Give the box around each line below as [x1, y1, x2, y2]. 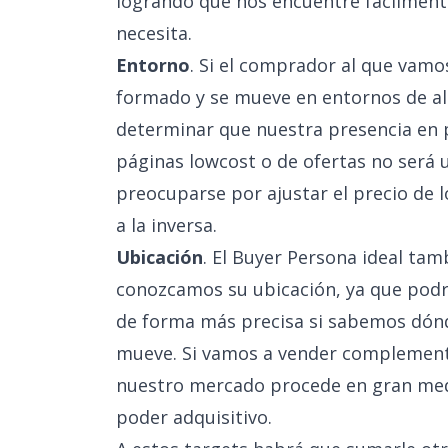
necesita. [116, 21, 192, 45]
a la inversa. [116, 213, 217, 237]
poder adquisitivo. [116, 405, 272, 429]
